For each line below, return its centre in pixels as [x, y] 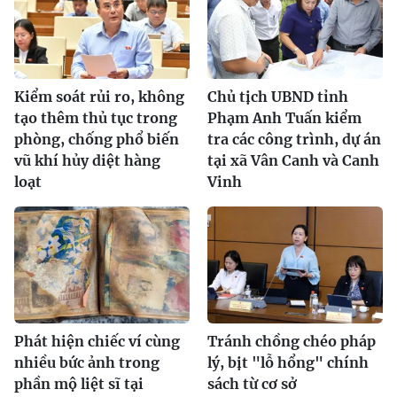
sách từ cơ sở [252, 383]
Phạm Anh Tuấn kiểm [284, 117]
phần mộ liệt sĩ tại [79, 383]
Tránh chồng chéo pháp [292, 341]
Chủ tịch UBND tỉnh [278, 96]
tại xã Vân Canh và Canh [293, 160]
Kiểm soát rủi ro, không [99, 96]
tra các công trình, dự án [294, 139]
